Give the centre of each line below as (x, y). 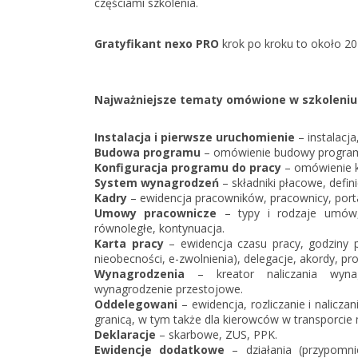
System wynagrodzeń (157, 183)
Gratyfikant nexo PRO (157, 44)
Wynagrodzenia (139, 274)
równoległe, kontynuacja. (159, 228)
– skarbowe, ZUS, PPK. (217, 334)
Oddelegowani (136, 304)
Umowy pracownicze (156, 213)
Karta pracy (129, 243)
